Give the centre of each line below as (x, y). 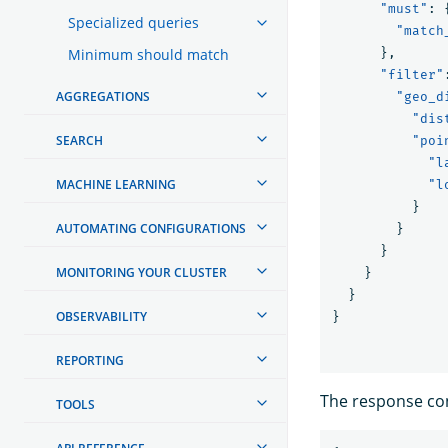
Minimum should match (148, 54)
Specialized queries (133, 22)
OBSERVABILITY (101, 316)
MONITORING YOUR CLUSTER (141, 272)
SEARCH (79, 140)
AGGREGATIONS (103, 96)
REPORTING (90, 360)
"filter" (412, 74)
